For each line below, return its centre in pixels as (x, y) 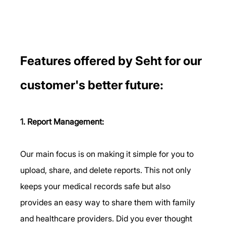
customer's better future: (93, 85)
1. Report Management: (62, 121)
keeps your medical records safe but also (97, 186)
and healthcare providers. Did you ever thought (107, 218)
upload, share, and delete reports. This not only (107, 170)
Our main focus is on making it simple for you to (108, 154)
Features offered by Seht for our (112, 61)
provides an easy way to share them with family (109, 202)
